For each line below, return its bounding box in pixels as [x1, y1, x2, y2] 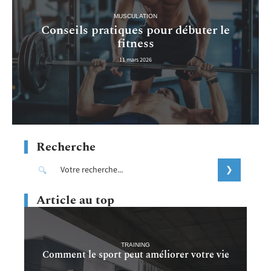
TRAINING [121, 241, 150, 248]
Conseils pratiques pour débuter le [41, 21, 230, 39]
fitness [117, 34, 154, 53]
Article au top [36, 191, 114, 210]
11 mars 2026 [119, 55, 152, 64]
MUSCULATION [114, 12, 157, 19]
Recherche [36, 138, 96, 157]
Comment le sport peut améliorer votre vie [42, 247, 229, 262]
